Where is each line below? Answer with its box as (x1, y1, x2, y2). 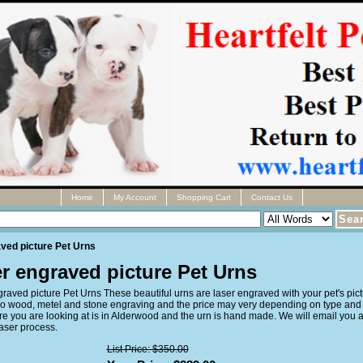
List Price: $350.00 (106, 344, 189, 355)
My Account (113, 193, 156, 202)
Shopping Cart (176, 193, 231, 202)
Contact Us (250, 193, 293, 202)
